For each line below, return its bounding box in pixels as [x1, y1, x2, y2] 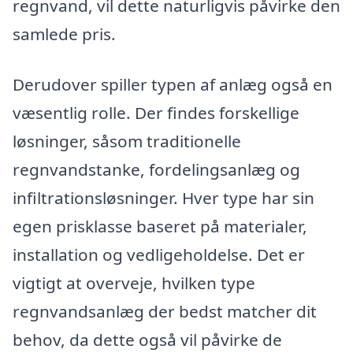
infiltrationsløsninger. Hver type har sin [13, 187, 314, 210]
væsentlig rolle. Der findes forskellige [13, 102, 299, 124]
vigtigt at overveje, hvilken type [13, 272, 255, 295]
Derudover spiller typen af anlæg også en [13, 73, 333, 96]
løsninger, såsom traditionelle [13, 130, 241, 153]
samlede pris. [13, 23, 116, 46]
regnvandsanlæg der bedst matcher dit [13, 300, 317, 323]
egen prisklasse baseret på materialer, [13, 215, 307, 238]
